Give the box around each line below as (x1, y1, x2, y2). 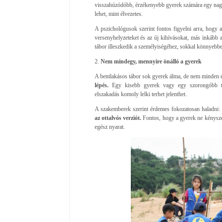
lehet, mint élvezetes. (94, 10, 143, 17)
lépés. (94, 81, 109, 89)
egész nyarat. (94, 123, 125, 130)
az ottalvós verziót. (94, 114, 142, 121)
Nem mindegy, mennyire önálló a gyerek (100, 57, 202, 65)
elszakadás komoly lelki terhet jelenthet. (94, 90, 187, 98)
